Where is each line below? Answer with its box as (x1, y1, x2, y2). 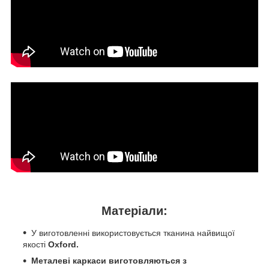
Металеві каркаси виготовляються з (31, 255, 187, 265)
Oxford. (48, 239, 79, 249)
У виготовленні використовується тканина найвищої (31, 228, 235, 238)
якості (23, 239, 48, 249)
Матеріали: (101, 204, 168, 218)
